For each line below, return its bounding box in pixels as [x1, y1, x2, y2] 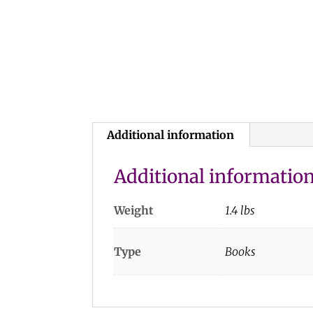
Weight [114, 203, 153, 217]
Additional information [107, 127, 234, 142]
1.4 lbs [225, 203, 256, 217]
